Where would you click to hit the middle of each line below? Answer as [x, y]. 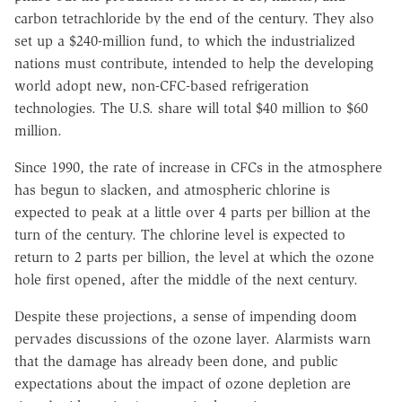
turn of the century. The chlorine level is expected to [180, 235]
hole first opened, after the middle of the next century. [186, 280]
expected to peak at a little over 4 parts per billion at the [192, 213]
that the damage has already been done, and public [176, 362]
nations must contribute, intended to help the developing [194, 64]
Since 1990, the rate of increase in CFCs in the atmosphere [198, 168]
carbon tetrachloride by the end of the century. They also [194, 19]
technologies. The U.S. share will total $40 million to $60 [191, 109]
